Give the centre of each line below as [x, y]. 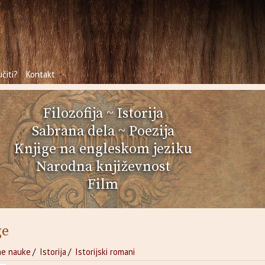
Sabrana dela [73, 131]
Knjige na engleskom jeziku [103, 149]
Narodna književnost [103, 167]
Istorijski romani [105, 252]
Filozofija [73, 114]
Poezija [151, 131]
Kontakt [41, 74]
